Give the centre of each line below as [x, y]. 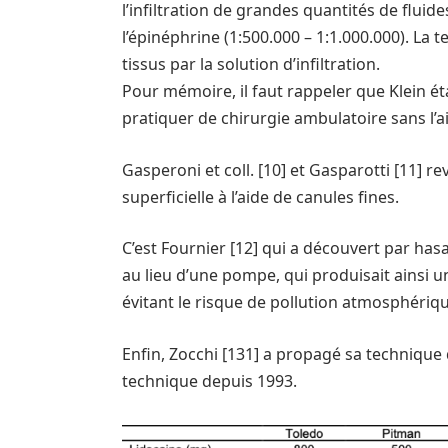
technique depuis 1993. [209, 380]
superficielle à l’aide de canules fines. [260, 196]
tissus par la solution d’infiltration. [251, 63]
